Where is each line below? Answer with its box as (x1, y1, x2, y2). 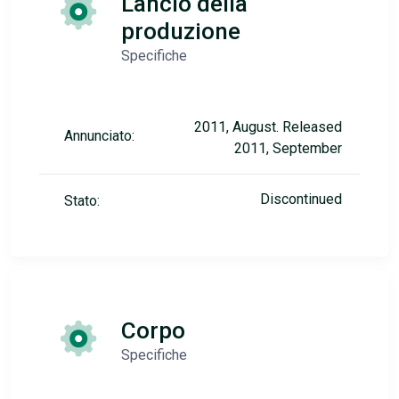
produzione (121, 18, 240, 45)
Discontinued (260, 191, 342, 208)
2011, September (234, 140, 342, 158)
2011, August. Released (194, 118, 342, 136)
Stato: (64, 192, 100, 210)
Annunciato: (64, 127, 134, 145)
